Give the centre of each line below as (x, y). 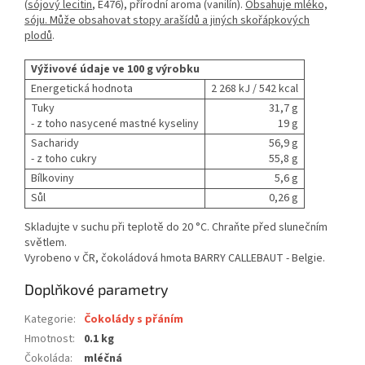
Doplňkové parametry (97, 290)
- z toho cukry (64, 159)
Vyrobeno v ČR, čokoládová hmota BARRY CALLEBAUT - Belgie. (175, 259)
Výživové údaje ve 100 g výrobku (115, 70)
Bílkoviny (53, 179)
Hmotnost (48, 339)
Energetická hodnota (82, 89)
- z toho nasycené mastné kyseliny (115, 124)
